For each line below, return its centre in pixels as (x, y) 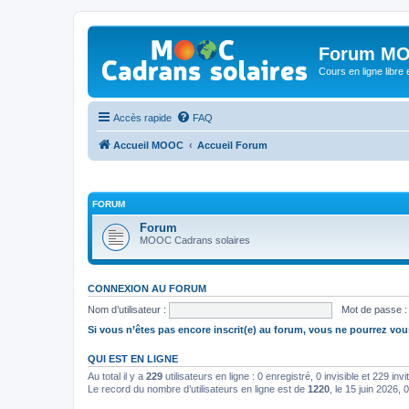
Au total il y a (117, 376)
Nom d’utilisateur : (127, 309)
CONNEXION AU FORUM (147, 288)
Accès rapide (142, 117)
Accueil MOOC (148, 145)
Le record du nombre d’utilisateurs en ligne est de (198, 389)
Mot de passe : (374, 309)
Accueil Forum (232, 145)
